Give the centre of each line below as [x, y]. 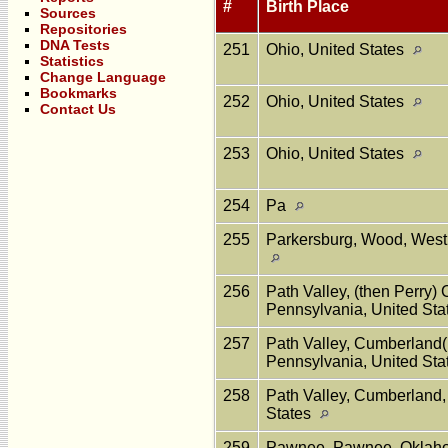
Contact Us [78, 109]
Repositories [83, 29]
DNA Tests [75, 45]
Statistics [72, 61]
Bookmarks [78, 93]
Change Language [103, 77]
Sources [68, 13]
